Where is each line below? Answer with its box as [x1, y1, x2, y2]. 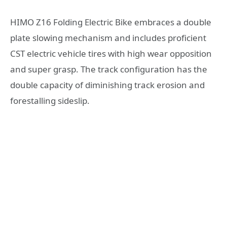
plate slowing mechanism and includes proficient [10, 31, 206, 44]
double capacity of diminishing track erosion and [10, 79, 205, 91]
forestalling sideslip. [10, 94, 90, 106]
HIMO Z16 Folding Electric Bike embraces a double [10, 16, 211, 28]
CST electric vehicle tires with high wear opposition [10, 47, 212, 59]
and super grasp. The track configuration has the [10, 63, 207, 75]
